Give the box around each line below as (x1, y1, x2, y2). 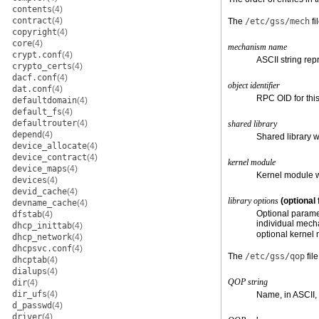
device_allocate (12, 141, 87, 151)
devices (12, 175, 47, 185)
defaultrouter (12, 118, 77, 128)
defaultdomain (12, 95, 77, 105)
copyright (12, 27, 57, 37)
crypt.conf (12, 50, 62, 60)
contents (12, 4, 52, 14)
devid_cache (12, 187, 67, 197)
